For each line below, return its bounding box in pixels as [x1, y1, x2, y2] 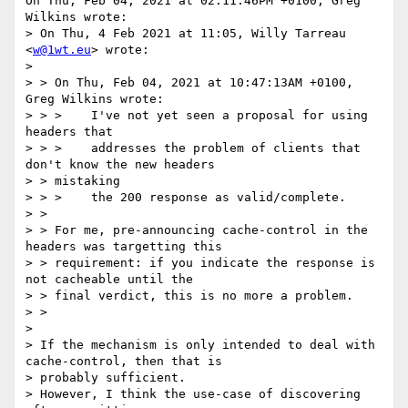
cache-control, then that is [25, 354, 222, 369]
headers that [25, 125, 113, 139]
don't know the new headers [25, 158, 215, 172]
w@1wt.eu [33, 43, 91, 57]
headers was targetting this [25, 240, 222, 254]
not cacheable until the [25, 272, 193, 287]
